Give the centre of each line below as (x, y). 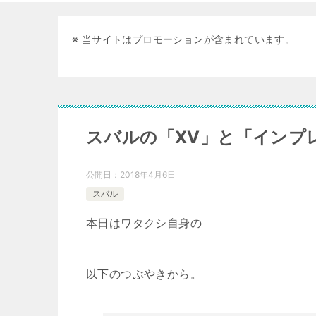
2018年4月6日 (148, 175)
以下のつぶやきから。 (144, 274)
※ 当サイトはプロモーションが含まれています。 (184, 39)
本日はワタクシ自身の (144, 223)
